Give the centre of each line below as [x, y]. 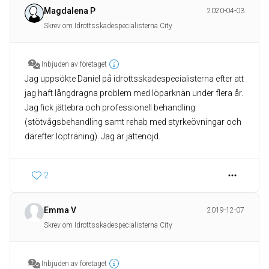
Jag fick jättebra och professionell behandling [110, 108]
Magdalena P [70, 11]
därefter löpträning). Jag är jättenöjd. [92, 137]
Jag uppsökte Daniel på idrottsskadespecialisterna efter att [134, 79]
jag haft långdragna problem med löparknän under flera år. [134, 93]
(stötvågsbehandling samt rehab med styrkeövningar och [133, 122]
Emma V [60, 210]
